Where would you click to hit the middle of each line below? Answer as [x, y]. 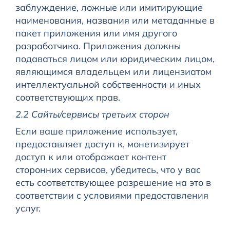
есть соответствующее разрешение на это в [113, 183]
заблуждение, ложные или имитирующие [109, 8]
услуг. [28, 208]
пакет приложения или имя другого [96, 33]
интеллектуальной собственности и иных [108, 85]
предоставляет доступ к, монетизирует [102, 144]
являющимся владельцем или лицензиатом [113, 72]
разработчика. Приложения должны [98, 46]
